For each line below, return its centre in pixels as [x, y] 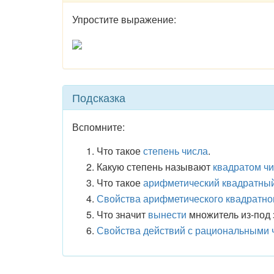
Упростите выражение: [124, 19]
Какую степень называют [155, 167]
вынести [167, 214]
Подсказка [99, 97]
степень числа [176, 151]
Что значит [122, 214]
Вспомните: [98, 127]
